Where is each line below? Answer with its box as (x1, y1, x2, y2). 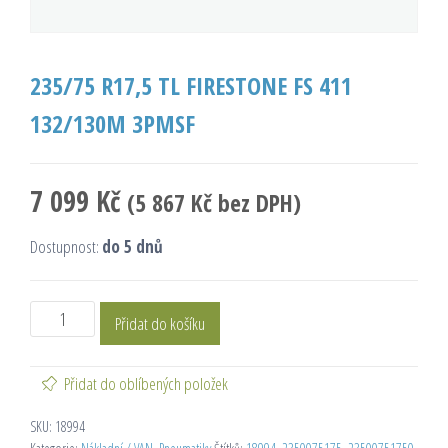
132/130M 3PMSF (30, 106, 195, 140)
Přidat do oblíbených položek (64, 371, 228, 395)
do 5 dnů (102, 234, 163, 258)
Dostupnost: (30, 234, 102, 258)
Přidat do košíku (115, 311, 206, 335)
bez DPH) (212, 186, 301, 219)
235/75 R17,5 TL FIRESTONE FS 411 (30, 68, 352, 102)
